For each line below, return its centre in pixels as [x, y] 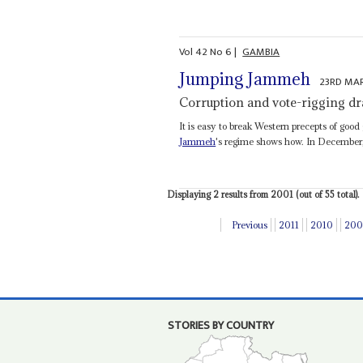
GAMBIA [261, 51]
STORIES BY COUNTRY [220, 326]
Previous [250, 224]
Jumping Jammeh [245, 79]
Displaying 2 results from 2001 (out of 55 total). [263, 194]
